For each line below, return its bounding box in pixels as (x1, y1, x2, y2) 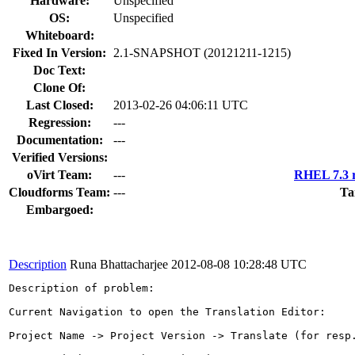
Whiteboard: (25, 28, 94, 42)
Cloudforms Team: (9, 185, 110, 199)
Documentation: (16, 132, 103, 147)
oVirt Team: (27, 167, 92, 181)
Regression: (28, 115, 91, 129)
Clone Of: (33, 80, 86, 94)
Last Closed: (25, 97, 94, 112)
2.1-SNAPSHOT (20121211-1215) (113, 45, 291, 59)
